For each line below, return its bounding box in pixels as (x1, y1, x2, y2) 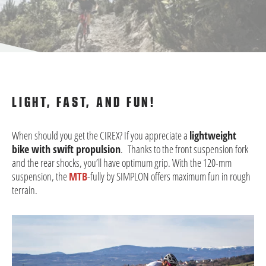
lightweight (189, 128, 236, 142)
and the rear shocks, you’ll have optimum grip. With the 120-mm (12, 156, 232, 170)
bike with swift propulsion (12, 142, 121, 156)
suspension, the (12, 169, 69, 183)
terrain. (12, 183, 37, 197)
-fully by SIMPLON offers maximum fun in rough (87, 169, 251, 183)
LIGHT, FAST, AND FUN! (12, 95, 156, 109)
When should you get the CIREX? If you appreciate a (12, 128, 189, 142)
